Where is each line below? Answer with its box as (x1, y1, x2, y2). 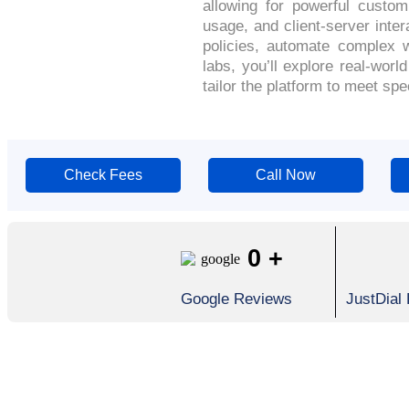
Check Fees (64, 167, 142, 183)
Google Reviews (181, 290, 292, 308)
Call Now (255, 167, 316, 183)
